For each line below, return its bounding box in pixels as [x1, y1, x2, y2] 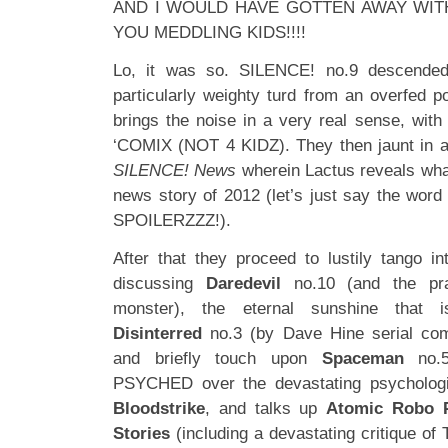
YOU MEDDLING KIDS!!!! [113, 22, 306, 42]
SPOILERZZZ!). [113, 210, 231, 230]
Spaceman [321, 348, 419, 368]
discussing [113, 273, 193, 293]
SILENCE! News [113, 160, 237, 180]
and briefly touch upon [113, 348, 322, 368]
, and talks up [205, 398, 326, 418]
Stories [113, 423, 170, 443]
